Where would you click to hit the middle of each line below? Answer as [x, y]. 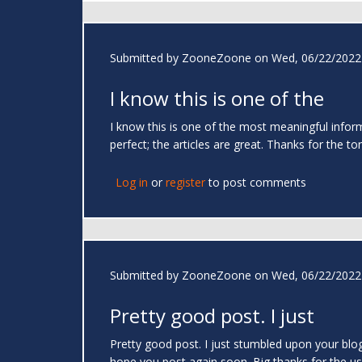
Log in [132, 183]
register [185, 183]
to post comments [256, 183]
